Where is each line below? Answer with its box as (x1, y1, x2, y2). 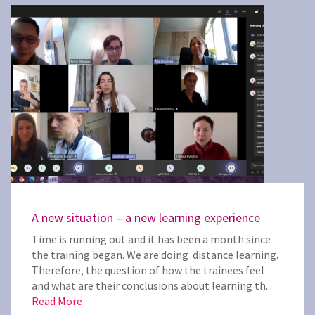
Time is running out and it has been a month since (32, 232, 271, 246)
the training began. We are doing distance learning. (32, 247, 278, 262)
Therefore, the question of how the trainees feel (32, 263, 264, 277)
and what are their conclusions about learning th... (32, 278, 272, 292)
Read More (32, 294, 82, 308)
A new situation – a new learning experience (32, 210, 260, 226)
